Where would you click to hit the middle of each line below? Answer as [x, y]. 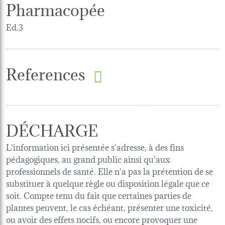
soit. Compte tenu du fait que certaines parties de [99, 194]
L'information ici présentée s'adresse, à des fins [95, 146]
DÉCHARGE [52, 129]
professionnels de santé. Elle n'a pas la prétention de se [109, 170]
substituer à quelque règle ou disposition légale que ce [108, 182]
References [46, 73]
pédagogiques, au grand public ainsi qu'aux [88, 158]
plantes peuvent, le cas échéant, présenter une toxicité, [109, 206]
